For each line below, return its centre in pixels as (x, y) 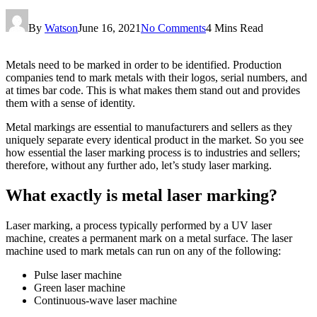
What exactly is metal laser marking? (142, 195)
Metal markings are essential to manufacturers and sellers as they (149, 127)
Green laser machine (80, 287)
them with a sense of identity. (70, 103)
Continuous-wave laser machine (105, 300)
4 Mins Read (235, 28)
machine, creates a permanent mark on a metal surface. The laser (149, 238)
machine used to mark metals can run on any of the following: (143, 250)
